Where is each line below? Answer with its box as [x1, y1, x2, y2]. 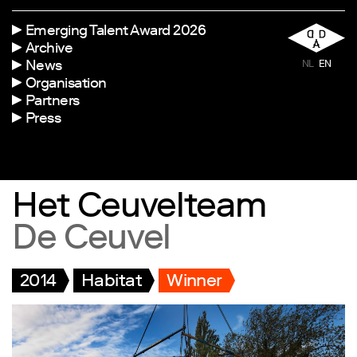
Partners [25, 95, 80, 110]
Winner [167, 274, 222, 292]
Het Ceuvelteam [12, 191, 266, 227]
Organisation [25, 77, 107, 92]
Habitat [80, 274, 143, 292]
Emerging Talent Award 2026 [25, 25, 206, 40]
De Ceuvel [12, 224, 171, 260]
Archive [25, 42, 73, 57]
